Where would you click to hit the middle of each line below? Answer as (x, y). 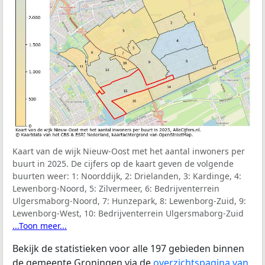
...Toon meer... (40, 225)
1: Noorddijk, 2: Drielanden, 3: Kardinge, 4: (156, 176)
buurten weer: (42, 176)
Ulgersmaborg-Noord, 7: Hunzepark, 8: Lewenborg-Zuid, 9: (129, 201)
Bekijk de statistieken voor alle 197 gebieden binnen (128, 248)
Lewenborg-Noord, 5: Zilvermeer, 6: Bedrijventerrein (116, 188)
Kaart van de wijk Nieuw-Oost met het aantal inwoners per (129, 151)
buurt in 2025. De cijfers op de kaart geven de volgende (123, 163)
